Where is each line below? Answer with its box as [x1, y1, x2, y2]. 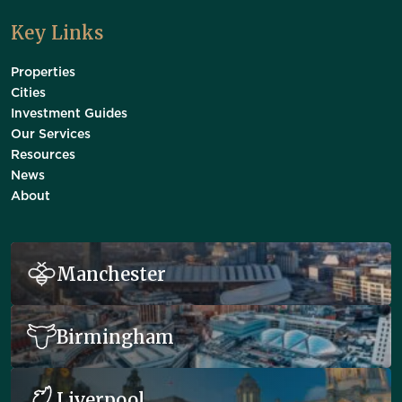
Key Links [11, 22, 103, 44]
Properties [11, 66, 75, 79]
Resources [11, 149, 75, 162]
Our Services [11, 128, 91, 141]
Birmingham [57, 325, 174, 348]
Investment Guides [11, 108, 127, 120]
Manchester [57, 262, 166, 285]
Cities [11, 87, 46, 100]
